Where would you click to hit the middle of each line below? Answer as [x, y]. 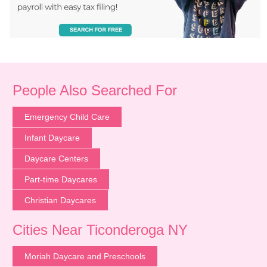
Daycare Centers [56, 159]
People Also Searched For [94, 90]
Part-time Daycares [60, 179]
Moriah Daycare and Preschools [85, 256]
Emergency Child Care [67, 117]
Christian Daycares [60, 200]
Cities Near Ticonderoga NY [100, 230]
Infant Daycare [52, 138]
